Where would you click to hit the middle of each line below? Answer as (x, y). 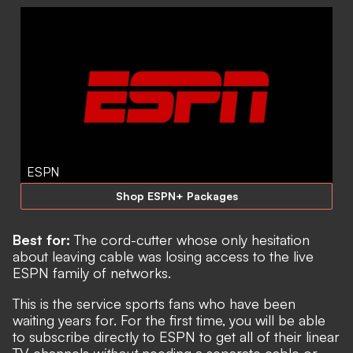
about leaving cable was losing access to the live (163, 256)
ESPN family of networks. (92, 272)
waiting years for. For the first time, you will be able (169, 320)
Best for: (43, 239)
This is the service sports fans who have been (154, 303)
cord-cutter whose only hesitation (203, 239)
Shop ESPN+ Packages (176, 195)
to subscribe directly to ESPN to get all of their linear (176, 336)
